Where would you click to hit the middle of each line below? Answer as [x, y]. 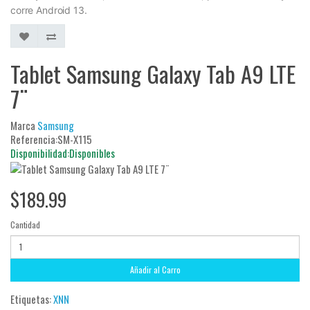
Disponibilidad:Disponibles [63, 153]
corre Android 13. [49, 10]
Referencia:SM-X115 [51, 139]
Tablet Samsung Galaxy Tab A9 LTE [153, 74]
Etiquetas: [32, 299]
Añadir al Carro [155, 270]
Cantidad [25, 224]
